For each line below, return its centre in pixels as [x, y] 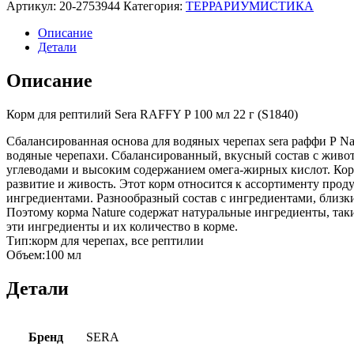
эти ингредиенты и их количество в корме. [122, 226]
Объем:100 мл [44, 254]
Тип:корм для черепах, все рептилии [105, 240]
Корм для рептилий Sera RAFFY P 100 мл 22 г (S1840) [152, 114]
